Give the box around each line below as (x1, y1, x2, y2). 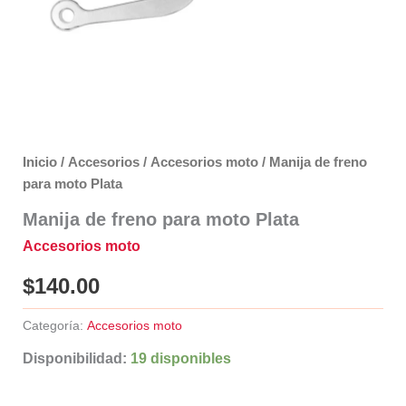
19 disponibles (130, 350, 231, 366)
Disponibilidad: (22, 350, 127, 366)
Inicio (22, 155, 57, 170)
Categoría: (22, 318, 87, 333)
